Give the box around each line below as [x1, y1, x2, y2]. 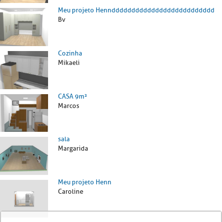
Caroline [58, 187, 83, 196]
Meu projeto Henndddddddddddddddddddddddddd [58, 6, 215, 15]
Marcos [58, 101, 79, 110]
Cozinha [58, 49, 82, 57]
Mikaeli [58, 58, 80, 67]
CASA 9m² [58, 92, 87, 101]
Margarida [58, 144, 88, 153]
